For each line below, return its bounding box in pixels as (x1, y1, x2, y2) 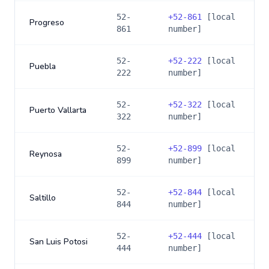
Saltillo (29, 192, 56, 204)
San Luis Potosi (29, 236, 88, 247)
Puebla (29, 61, 56, 72)
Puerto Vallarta (29, 104, 86, 116)
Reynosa (29, 148, 62, 160)
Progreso (29, 17, 64, 28)
